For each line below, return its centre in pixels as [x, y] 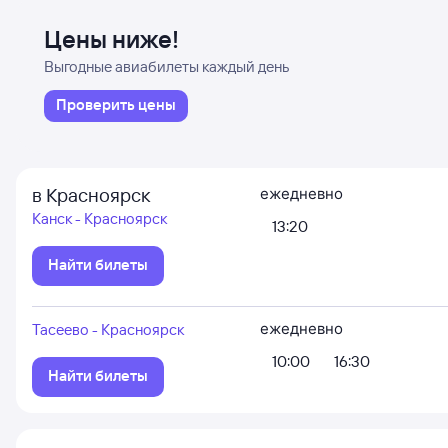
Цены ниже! [111, 39]
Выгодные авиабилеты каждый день [166, 66]
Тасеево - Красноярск [108, 329]
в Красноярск [91, 195]
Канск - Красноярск [99, 218]
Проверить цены [116, 104]
